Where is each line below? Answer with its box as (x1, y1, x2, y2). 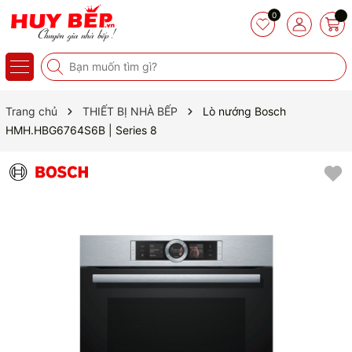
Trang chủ (5, 104, 57, 118)
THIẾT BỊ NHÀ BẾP (82, 104, 178, 118)
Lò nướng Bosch (203, 104, 286, 118)
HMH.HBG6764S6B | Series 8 (5, 123, 157, 137)
